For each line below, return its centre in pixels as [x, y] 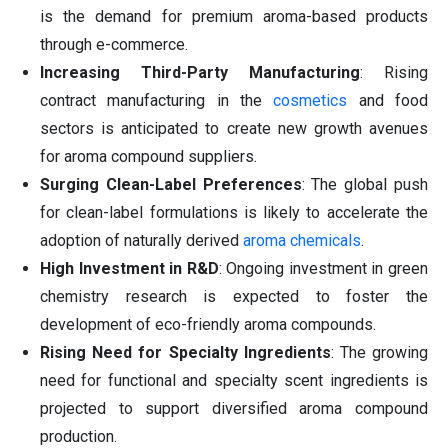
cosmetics [310, 101]
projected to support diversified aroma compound [234, 409]
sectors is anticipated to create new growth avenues [234, 129]
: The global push [365, 185]
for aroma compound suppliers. [148, 157]
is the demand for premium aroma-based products [234, 17]
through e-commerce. [114, 45]
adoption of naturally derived [141, 241]
